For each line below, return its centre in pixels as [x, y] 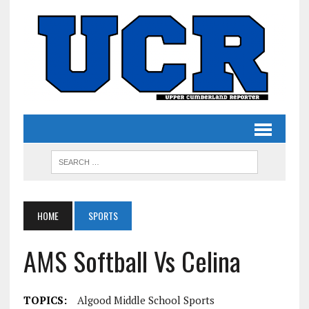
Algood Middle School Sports [146, 300]
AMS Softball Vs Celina [132, 261]
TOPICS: [45, 300]
